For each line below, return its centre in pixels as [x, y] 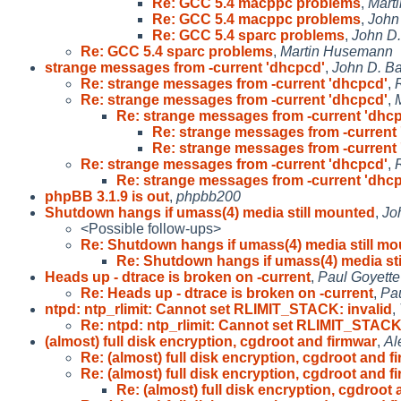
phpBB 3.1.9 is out [107, 196]
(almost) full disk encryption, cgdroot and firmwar [211, 341]
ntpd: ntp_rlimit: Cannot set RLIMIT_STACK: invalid [218, 309]
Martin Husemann [337, 51]
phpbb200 [209, 196]
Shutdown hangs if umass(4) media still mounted [210, 212]
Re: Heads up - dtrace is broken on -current [227, 293]
